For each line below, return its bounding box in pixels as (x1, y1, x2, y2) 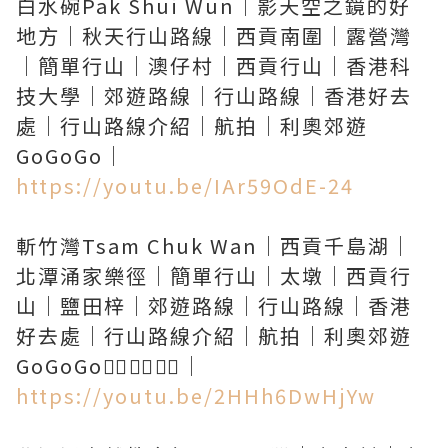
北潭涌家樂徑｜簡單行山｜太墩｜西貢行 (16, 261, 412, 290)
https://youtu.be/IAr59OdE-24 (16, 171, 354, 200)
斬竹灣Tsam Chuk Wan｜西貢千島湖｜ (16, 231, 412, 260)
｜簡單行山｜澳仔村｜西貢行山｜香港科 (16, 51, 412, 80)
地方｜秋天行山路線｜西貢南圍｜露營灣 (16, 21, 412, 50)
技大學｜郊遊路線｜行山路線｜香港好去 (16, 81, 412, 110)
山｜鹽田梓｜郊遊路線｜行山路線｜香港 (16, 291, 412, 320)
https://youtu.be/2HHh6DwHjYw (16, 381, 376, 410)
